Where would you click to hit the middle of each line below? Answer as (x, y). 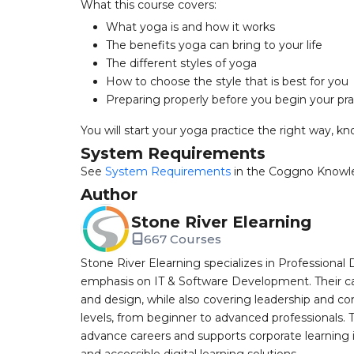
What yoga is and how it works (190, 27)
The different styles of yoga (181, 63)
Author (109, 194)
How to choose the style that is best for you (227, 81)
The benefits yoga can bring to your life (214, 45)
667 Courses (183, 239)
